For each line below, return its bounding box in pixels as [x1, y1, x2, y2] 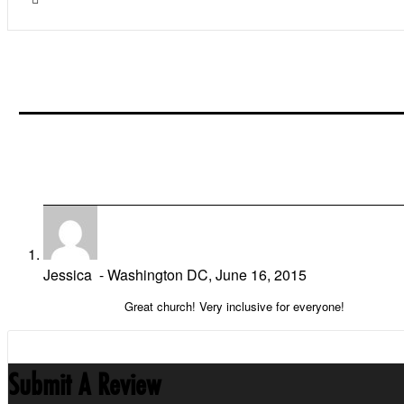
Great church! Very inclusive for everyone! [124, 297, 344, 315]
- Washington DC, [96, 263, 212, 285]
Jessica [43, 263, 92, 285]
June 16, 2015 [216, 263, 307, 285]
